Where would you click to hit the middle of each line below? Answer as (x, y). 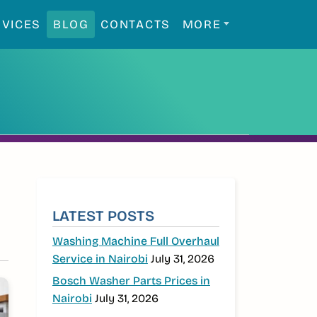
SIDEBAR (87, 192)
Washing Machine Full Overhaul (136, 241)
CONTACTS (136, 24)
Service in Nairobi (100, 258)
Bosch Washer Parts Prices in (131, 281)
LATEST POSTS (103, 216)
